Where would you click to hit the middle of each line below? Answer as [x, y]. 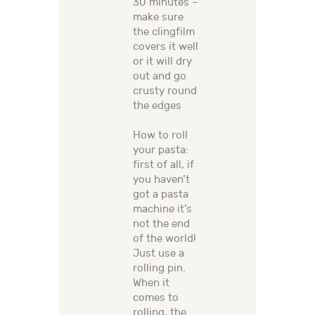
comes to [156, 298]
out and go [160, 77]
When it [151, 283]
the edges [157, 106]
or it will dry [162, 62]
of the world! [165, 239]
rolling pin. [161, 269]
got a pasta [161, 195]
